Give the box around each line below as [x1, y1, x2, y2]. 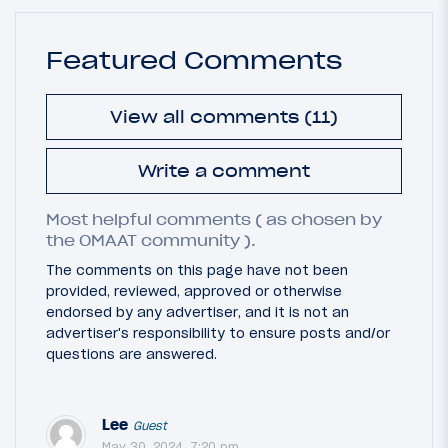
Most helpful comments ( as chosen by [46, 211, 382, 230]
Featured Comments [46, 44, 342, 75]
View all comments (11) [110, 106, 338, 127]
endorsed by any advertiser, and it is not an [46, 303, 349, 322]
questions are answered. [46, 345, 217, 364]
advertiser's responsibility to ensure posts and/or [46, 324, 390, 343]
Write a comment [138, 161, 310, 182]
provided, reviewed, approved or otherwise [46, 282, 342, 301]
